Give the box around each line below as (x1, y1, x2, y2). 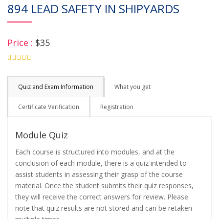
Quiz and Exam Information (18, 83, 93, 91)
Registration (100, 103, 133, 111)
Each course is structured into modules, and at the (15, 147, 175, 156)
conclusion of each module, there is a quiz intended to (15, 158, 187, 168)
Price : (7, 37, 33, 48)
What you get (114, 83, 151, 91)
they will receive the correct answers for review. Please (15, 192, 188, 201)
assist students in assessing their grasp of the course (15, 170, 183, 179)
